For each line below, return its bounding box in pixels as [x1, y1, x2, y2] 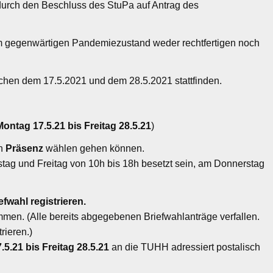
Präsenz [5, 143, 46, 154]
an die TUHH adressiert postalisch [109, 241, 261, 252]
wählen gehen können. [46, 143, 145, 154]
